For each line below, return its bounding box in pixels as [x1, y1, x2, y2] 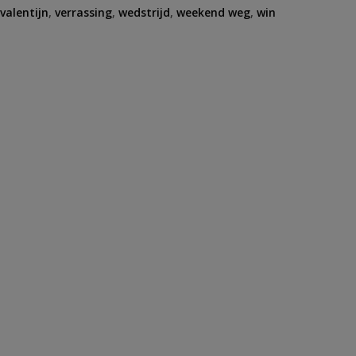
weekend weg [176, 5, 250, 20]
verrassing [55, 5, 112, 20]
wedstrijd [118, 5, 170, 20]
